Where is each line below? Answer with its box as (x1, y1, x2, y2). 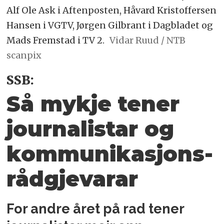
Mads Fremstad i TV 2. (6, 34, 105, 46)
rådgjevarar (6, 165, 138, 192)
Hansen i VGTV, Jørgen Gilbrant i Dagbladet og (6, 19, 213, 31)
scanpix (6, 49, 42, 61)
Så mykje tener (6, 90, 180, 117)
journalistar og (6, 115, 174, 142)
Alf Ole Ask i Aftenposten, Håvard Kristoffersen (6, 4, 217, 16)
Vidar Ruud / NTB (109, 34, 185, 46)
